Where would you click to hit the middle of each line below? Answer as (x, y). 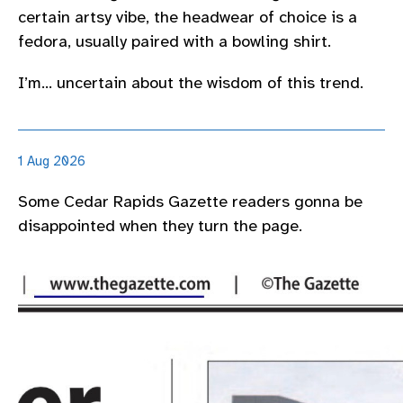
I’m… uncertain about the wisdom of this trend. (191, 82)
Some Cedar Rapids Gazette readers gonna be (190, 201)
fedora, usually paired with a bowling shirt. (175, 42)
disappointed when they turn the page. (160, 225)
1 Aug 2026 (52, 161)
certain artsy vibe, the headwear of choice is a (188, 18)
